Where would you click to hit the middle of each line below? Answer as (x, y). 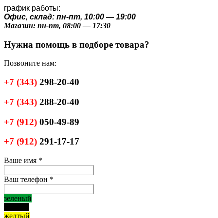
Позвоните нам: (30, 63)
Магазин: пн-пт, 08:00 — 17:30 (57, 26)
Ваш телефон (27, 180)
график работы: (32, 8)
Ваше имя (21, 161)
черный (17, 207)
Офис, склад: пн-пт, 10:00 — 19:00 (70, 17)
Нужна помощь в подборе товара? (77, 44)
